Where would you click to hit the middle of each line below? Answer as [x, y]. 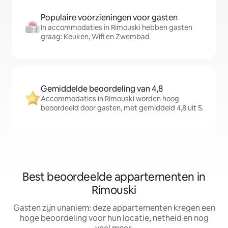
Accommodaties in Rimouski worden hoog [110, 99]
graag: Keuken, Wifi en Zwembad [95, 37]
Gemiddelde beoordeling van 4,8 [102, 89]
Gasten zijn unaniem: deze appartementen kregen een [114, 208]
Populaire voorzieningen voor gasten [109, 18]
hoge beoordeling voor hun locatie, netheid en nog [114, 218]
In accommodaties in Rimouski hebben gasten [117, 28]
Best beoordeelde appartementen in [114, 177]
